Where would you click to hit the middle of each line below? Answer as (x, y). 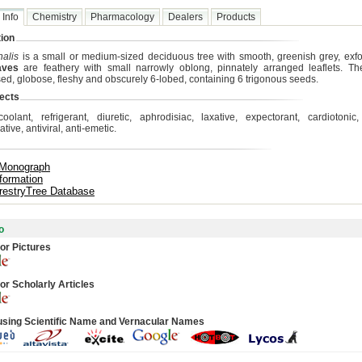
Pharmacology (122, 17)
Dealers (185, 17)
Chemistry (55, 17)
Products (236, 17)
